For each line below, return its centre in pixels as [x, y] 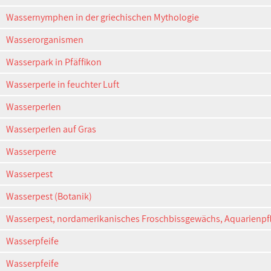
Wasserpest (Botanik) [49, 196]
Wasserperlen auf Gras [51, 129]
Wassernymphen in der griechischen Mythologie [103, 17]
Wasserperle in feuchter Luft [63, 84]
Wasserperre [31, 152]
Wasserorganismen [45, 40]
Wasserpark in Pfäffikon [54, 62]
